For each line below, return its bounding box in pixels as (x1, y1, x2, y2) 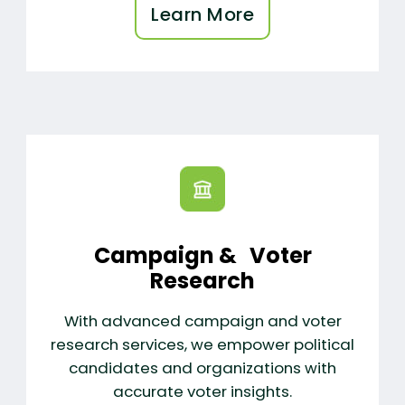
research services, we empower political (51, 333, 354, 355)
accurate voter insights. (113, 380, 292, 402)
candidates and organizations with (69, 356, 336, 379)
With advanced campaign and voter (63, 309, 342, 332)
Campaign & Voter (93, 240, 312, 270)
